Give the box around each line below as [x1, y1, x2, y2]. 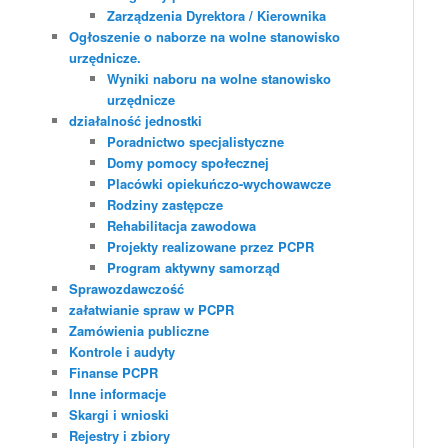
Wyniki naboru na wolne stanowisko [106, 69, 331, 89]
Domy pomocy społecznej [106, 153, 269, 173]
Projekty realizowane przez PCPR [106, 237, 314, 257]
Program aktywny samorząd [106, 258, 280, 278]
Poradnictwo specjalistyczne [106, 132, 284, 152]
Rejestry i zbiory [69, 426, 171, 446]
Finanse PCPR [69, 363, 159, 383]
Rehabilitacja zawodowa [106, 216, 256, 236]
